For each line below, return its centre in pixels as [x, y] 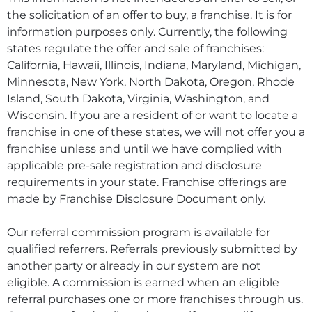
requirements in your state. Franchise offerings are [147, 182]
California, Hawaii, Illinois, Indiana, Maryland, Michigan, [154, 65]
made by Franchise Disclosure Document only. [136, 198]
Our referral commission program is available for [139, 232]
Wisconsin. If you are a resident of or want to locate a [153, 115]
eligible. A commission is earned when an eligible [143, 282]
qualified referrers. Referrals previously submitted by [152, 249]
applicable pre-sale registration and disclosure [134, 165]
